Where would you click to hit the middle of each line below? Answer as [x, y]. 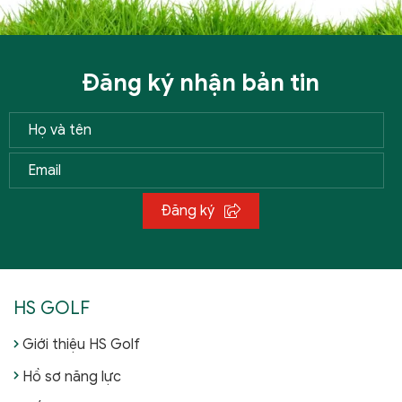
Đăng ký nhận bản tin [201, 83]
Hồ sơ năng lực [72, 377]
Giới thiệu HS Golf [81, 345]
